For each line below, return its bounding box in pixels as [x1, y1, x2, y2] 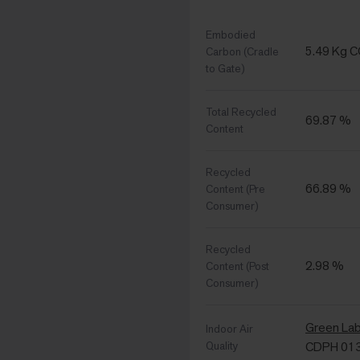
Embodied [206, 27, 256, 43]
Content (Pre [206, 182, 265, 197]
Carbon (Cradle [206, 44, 279, 59]
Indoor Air [206, 321, 253, 337]
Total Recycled [206, 104, 276, 120]
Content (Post [206, 259, 269, 274]
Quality [206, 338, 238, 354]
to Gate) [206, 61, 245, 76]
